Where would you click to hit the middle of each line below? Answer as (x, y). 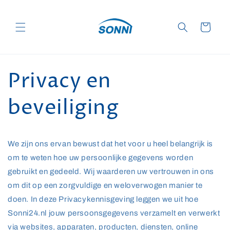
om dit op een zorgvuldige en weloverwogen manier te (105, 185)
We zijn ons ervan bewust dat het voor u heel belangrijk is (110, 144)
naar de (29, 12)
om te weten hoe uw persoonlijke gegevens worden (101, 158)
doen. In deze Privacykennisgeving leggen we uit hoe (103, 199)
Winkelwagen (205, 26)
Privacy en (60, 81)
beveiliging (63, 108)
